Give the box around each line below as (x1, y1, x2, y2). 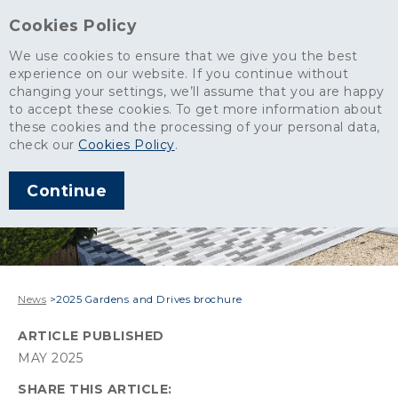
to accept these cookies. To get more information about (9, 101, 383, 117)
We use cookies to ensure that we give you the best (9, 48, 358, 64)
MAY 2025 (18, 350, 84, 366)
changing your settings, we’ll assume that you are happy (9, 84, 385, 99)
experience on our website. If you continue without (9, 66, 349, 82)
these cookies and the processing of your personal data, (9, 119, 380, 135)
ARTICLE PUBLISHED (18, 328, 164, 344)
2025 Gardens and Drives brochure (56, 293, 243, 306)
